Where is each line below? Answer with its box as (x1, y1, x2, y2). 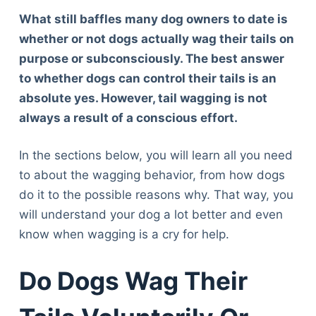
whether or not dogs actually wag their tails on (18, 31, 294, 46)
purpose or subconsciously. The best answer (18, 51, 284, 66)
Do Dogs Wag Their (18, 265, 248, 296)
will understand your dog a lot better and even (18, 207, 283, 222)
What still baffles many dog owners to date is (18, 11, 288, 26)
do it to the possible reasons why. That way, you (18, 188, 293, 202)
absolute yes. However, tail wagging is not (18, 90, 267, 105)
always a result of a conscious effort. (18, 110, 238, 125)
